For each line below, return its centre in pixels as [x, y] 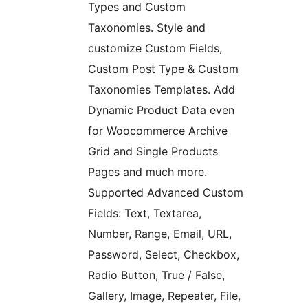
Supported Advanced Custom [166, 193]
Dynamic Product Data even [161, 110]
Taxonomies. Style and [147, 28]
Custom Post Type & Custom [163, 69]
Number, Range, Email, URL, [160, 234]
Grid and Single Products [153, 152]
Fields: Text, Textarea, [145, 213]
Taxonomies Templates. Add [162, 90]
